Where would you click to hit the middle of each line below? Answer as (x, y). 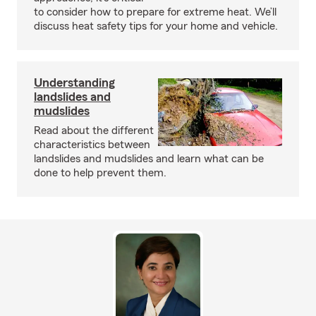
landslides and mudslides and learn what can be (149, 158)
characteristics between (92, 144)
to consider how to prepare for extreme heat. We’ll (155, 12)
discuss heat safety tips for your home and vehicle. (156, 26)
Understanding (74, 82)
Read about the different (94, 130)
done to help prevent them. (100, 172)
